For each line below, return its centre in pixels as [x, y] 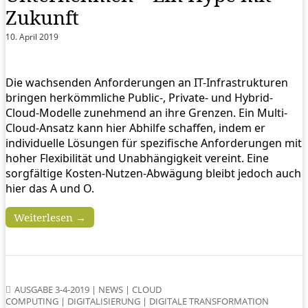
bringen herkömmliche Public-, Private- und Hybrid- [139, 98]
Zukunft [42, 18]
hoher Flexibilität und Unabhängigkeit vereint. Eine [137, 158]
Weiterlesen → [50, 218]
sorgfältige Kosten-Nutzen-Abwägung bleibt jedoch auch [153, 174]
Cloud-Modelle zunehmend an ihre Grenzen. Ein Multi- [146, 113]
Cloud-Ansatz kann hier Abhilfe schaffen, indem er [135, 128]
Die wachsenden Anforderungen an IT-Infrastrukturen [147, 83]
